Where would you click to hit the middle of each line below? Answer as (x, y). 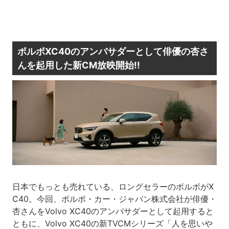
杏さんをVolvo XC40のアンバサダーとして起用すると (113, 211)
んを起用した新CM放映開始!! (78, 65)
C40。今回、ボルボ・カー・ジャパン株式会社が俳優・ (114, 199)
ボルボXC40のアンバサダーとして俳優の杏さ (113, 51)
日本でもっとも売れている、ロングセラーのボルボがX (113, 186)
